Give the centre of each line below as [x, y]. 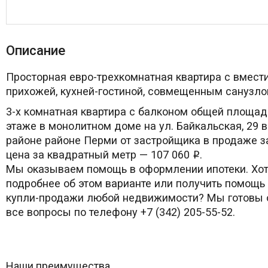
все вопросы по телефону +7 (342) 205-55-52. [121, 212]
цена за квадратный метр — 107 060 [99, 155]
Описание [36, 50]
